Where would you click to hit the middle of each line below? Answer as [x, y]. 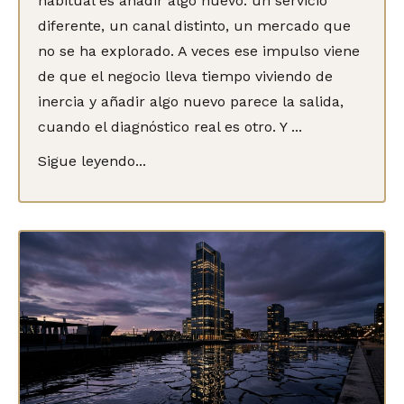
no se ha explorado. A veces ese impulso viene [199, 50]
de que [64, 76]
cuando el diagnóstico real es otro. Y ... [170, 126]
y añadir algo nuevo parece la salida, [214, 101]
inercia [61, 101]
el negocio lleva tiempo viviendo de [212, 76]
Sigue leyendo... [92, 161]
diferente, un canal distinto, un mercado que [194, 25]
